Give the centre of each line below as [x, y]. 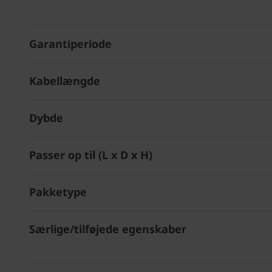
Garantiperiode [70, 44]
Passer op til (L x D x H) [91, 155]
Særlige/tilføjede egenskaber [108, 229]
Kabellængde [65, 81]
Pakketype [58, 192]
